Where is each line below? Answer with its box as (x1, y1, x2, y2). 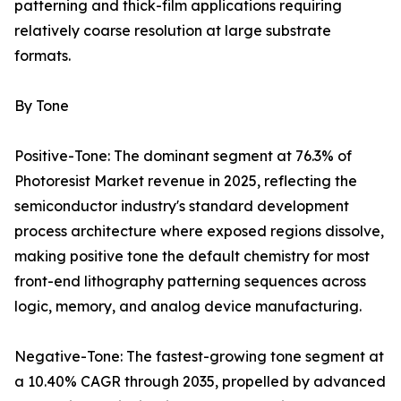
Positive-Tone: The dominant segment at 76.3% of (14, 147, 352, 166)
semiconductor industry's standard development (14, 197, 349, 216)
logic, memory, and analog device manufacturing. (14, 297, 362, 316)
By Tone (14, 97, 69, 115)
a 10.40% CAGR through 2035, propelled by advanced (14, 372, 386, 391)
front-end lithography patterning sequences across (14, 272, 366, 291)
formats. (14, 47, 71, 65)
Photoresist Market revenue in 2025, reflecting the (14, 172, 357, 191)
